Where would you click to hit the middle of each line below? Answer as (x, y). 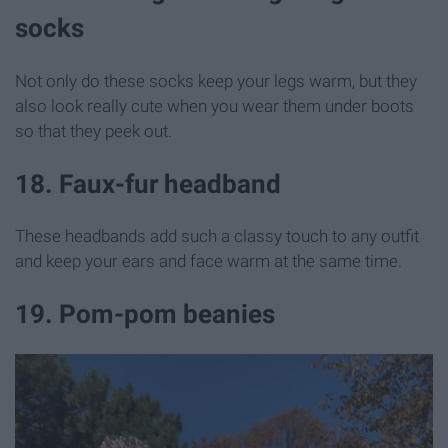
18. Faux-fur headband (148, 183)
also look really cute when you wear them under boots (214, 105)
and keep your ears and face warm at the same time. (208, 260)
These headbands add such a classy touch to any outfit (217, 235)
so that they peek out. (93, 130)
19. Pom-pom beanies (145, 313)
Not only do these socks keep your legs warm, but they (216, 80)
